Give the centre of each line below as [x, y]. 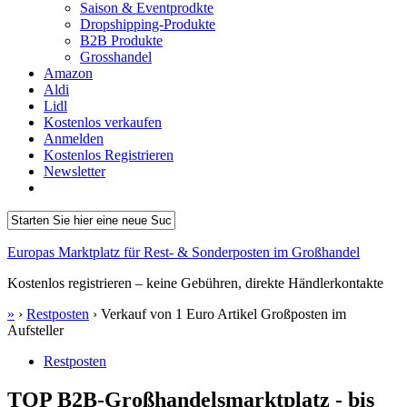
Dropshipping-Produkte [148, 24]
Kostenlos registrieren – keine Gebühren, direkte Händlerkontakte [195, 283]
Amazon [68, 73]
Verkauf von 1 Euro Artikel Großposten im [223, 314]
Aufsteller [35, 330]
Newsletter [74, 171]
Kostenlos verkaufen [103, 122]
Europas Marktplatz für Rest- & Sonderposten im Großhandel [184, 252]
